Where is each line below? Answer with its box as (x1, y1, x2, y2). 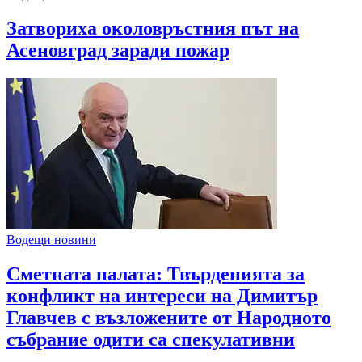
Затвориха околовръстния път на (6, 18, 299, 40)
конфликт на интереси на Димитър (6, 284, 318, 306)
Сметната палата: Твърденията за (6, 263, 305, 284)
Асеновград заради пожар (6, 40, 229, 61)
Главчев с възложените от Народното (6, 306, 331, 328)
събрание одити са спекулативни (6, 328, 295, 350)
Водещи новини (6, 232, 96, 246)
